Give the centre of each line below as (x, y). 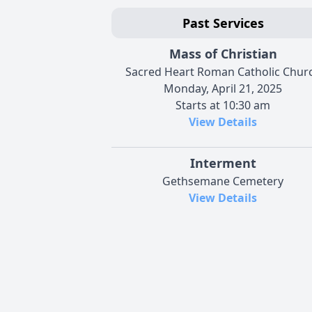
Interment (223, 163)
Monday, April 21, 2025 (223, 88)
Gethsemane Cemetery (223, 181)
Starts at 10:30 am (223, 105)
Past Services (223, 23)
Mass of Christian (223, 53)
